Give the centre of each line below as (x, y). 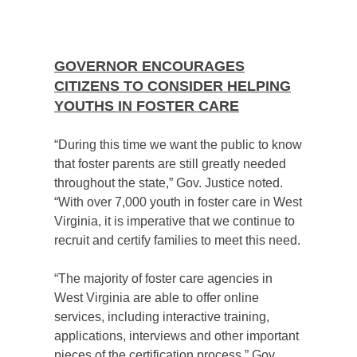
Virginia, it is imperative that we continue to (175, 221)
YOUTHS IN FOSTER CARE (147, 106)
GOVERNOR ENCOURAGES (149, 66)
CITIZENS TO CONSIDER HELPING (173, 86)
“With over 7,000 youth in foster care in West (178, 202)
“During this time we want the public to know (178, 145)
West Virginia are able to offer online (157, 298)
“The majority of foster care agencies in (163, 279)
